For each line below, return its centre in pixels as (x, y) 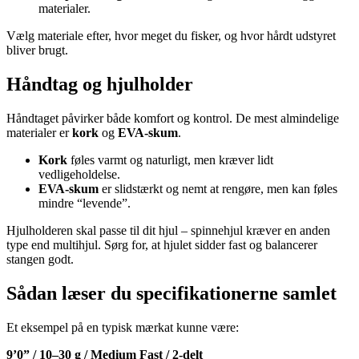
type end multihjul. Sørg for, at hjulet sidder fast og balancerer (162, 244)
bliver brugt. (37, 50)
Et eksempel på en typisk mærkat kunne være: (123, 327)
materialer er (39, 132)
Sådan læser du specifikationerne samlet (171, 293)
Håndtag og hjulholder (100, 85)
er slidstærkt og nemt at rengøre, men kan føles (218, 188)
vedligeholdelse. (79, 174)
